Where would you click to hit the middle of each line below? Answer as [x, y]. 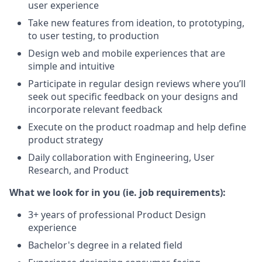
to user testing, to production [94, 36]
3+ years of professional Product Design [117, 215]
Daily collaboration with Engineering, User [121, 157]
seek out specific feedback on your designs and [133, 96]
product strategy [65, 140]
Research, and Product [78, 170]
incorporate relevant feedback [95, 109]
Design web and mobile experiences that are [127, 53]
